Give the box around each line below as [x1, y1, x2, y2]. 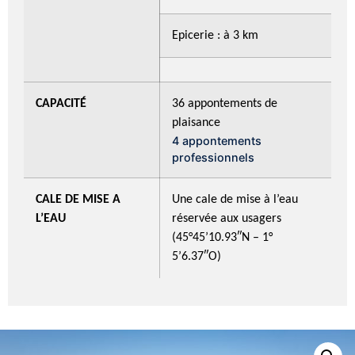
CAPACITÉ [36, 97, 86, 110]
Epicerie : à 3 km [172, 29, 258, 42]
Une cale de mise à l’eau [172, 193, 298, 206]
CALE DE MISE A [36, 193, 120, 206]
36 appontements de [172, 97, 277, 110]
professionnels [172, 150, 254, 164]
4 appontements [172, 133, 261, 147]
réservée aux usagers [172, 212, 281, 225]
